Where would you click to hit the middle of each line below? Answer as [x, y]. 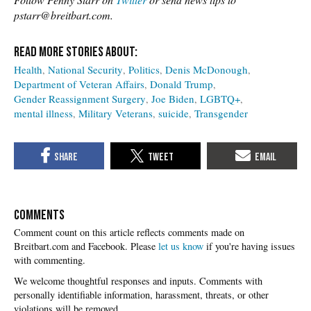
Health [28, 69]
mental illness [43, 113]
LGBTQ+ [220, 98]
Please [144, 246]
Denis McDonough [207, 69]
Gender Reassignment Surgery [80, 98]
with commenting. [50, 260]
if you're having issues [249, 246]
